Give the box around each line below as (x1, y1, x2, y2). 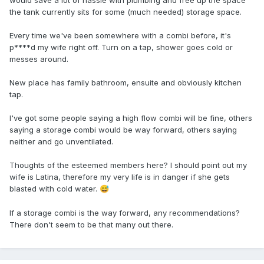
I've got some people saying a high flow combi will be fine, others (9, 113, 252, 123)
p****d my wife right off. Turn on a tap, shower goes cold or (9, 42, 233, 52)
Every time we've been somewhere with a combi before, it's (9, 31, 231, 41)
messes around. (9, 54, 68, 64)
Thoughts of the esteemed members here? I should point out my (9, 160, 247, 170)
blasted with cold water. (9, 184, 100, 194)
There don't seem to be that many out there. (9, 220, 176, 230)
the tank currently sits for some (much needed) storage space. (9, 7, 242, 17)
